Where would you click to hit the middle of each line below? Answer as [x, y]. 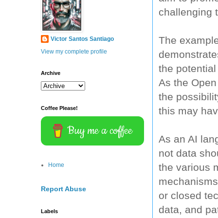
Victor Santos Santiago [82, 39]
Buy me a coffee [100, 130]
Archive [51, 73]
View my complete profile [74, 51]
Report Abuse [64, 189]
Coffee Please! [59, 108]
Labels [49, 211]
